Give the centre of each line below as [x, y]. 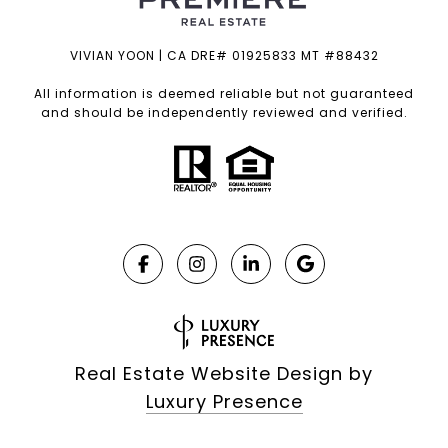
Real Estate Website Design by [224, 374]
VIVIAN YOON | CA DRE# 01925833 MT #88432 [224, 56]
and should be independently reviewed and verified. [224, 113]
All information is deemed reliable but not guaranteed [224, 94]
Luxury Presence [224, 402]
